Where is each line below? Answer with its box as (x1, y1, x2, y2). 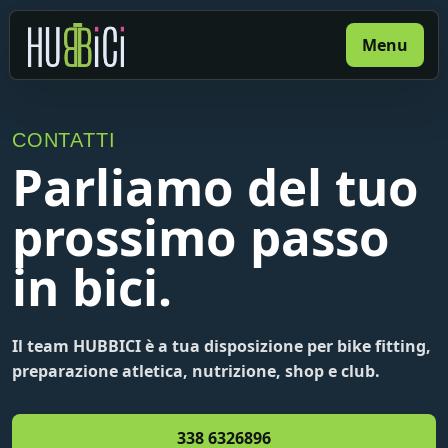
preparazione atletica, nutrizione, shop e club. (12, 360, 380, 382)
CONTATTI (12, 129, 116, 151)
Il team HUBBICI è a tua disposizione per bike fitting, (12, 335, 431, 357)
